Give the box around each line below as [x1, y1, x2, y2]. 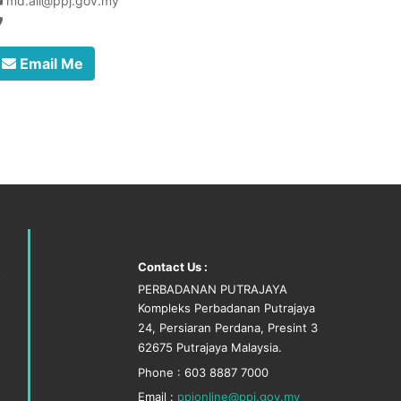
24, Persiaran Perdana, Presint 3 [138, 320, 318, 335]
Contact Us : [138, 260, 208, 274]
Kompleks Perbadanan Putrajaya [138, 301, 315, 315]
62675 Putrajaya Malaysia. [138, 340, 282, 354]
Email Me [16, 55, 83, 73]
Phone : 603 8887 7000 [138, 365, 269, 380]
